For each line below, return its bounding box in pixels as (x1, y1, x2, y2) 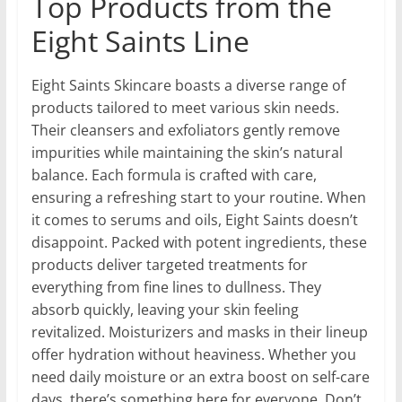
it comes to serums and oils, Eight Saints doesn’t (31, 210, 358, 231)
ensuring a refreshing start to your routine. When (31, 188, 366, 208)
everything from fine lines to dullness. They (31, 277, 321, 298)
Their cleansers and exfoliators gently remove (31, 120, 340, 141)
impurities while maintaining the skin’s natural (31, 143, 343, 163)
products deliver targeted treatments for (31, 255, 308, 275)
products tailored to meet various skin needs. (31, 98, 339, 118)
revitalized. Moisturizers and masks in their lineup (31, 322, 368, 343)
